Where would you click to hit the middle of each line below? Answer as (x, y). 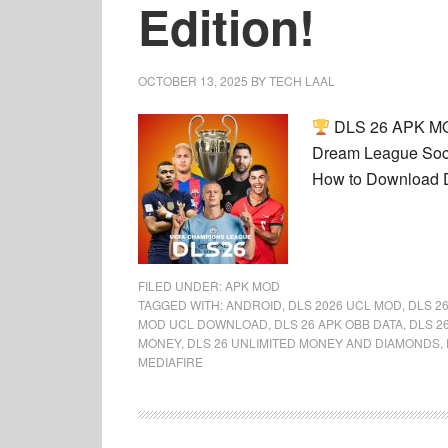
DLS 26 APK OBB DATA (338, 323)
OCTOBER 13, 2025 (193, 80)
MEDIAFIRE (170, 361)
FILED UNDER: (181, 285)
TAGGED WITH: (182, 304)
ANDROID (254, 304)
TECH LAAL (302, 80)
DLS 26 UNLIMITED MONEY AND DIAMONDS (313, 342)
